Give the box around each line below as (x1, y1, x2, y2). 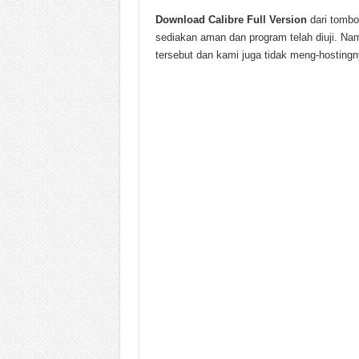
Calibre (208, 14, 244, 26)
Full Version (246, 14, 307, 26)
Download (155, 14, 208, 26)
